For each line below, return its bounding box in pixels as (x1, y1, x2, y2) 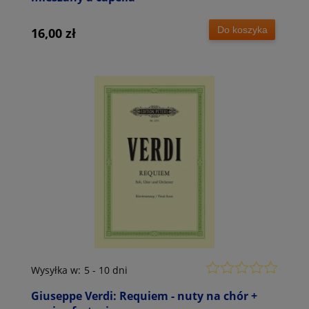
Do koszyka (217, 24, 268, 36)
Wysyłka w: (31, 263, 81, 277)
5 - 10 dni (84, 263, 128, 277)
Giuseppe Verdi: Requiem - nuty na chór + (31, 288, 257, 304)
